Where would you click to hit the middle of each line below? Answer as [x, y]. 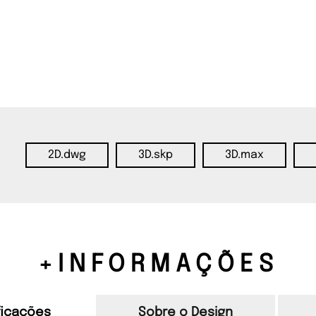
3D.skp [155, 155]
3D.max [244, 155]
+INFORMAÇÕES [158, 265]
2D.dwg [67, 155]
